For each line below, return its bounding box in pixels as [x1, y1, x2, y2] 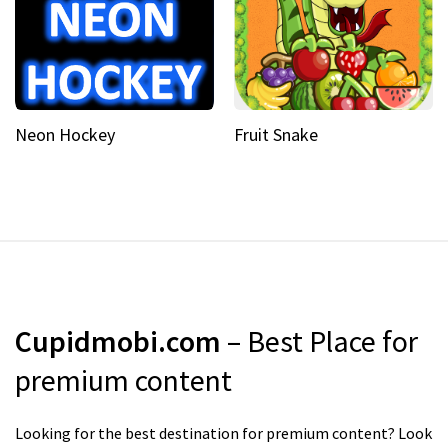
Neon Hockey [15, 123, 115, 146]
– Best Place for [227, 322, 418, 360]
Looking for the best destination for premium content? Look [15, 423, 432, 443]
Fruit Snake [234, 123, 318, 146]
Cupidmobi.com [15, 322, 227, 360]
